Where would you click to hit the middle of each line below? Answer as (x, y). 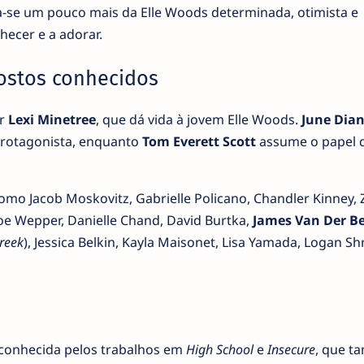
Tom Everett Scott (199, 141)
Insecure (291, 349)
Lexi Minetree (52, 119)
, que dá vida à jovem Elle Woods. (198, 119)
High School (219, 349)
